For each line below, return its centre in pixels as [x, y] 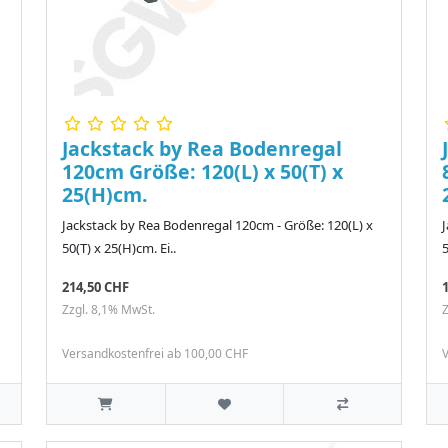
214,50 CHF [95, 287]
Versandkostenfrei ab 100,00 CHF [155, 354]
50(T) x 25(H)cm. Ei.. [119, 248]
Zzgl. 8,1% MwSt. [108, 310]
